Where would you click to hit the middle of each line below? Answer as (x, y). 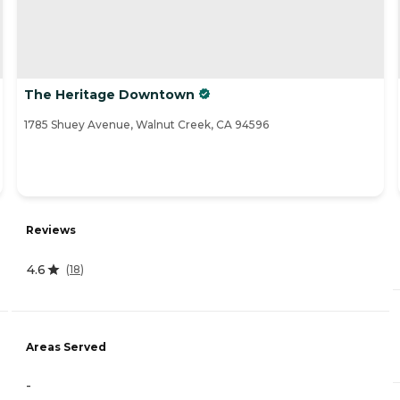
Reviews (51, 229)
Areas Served (66, 346)
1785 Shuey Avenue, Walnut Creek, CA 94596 (146, 124)
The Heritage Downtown (109, 94)
